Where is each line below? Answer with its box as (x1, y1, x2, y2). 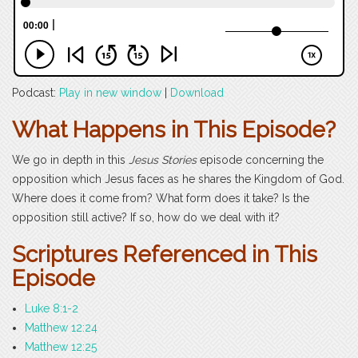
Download (170, 86, 224, 100)
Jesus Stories (125, 153, 197, 167)
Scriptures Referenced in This (12, 241, 317, 268)
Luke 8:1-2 (25, 302, 78, 316)
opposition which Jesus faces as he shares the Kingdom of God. (12, 173, 344, 186)
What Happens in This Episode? (12, 117, 336, 144)
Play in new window (59, 86, 161, 100)
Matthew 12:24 (25, 321, 97, 335)
